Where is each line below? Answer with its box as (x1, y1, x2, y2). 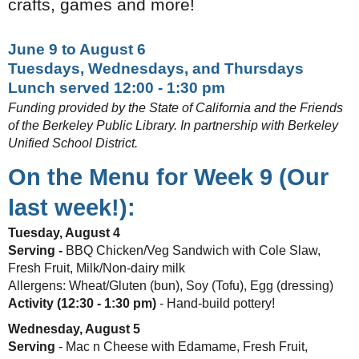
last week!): (8, 194, 135, 221)
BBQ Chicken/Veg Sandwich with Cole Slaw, (63, 244, 321, 258)
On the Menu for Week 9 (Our (8, 163, 329, 191)
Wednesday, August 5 (8, 322, 140, 337)
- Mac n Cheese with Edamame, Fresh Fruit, (55, 340, 308, 354)
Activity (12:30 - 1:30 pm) (8, 296, 156, 311)
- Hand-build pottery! (156, 296, 275, 311)
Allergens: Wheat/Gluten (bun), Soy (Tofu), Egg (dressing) (8, 279, 333, 293)
